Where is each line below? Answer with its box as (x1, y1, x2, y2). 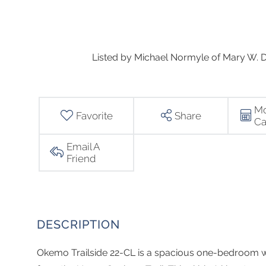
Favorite (75, 109, 113, 122)
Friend (66, 152, 96, 164)
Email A (66, 140, 100, 153)
